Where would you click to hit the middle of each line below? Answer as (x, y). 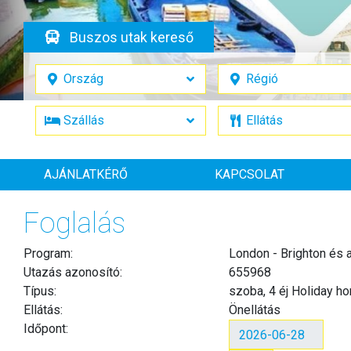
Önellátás (255, 310)
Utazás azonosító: (73, 272)
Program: (48, 253)
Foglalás (74, 223)
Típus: (40, 291)
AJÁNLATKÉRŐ (85, 174)
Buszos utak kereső (131, 37)
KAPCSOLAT (250, 174)
